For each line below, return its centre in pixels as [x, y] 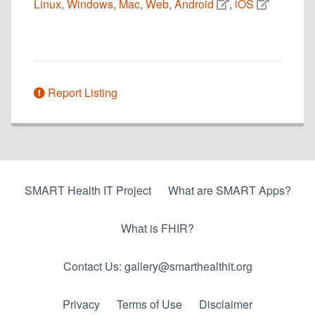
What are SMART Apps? [229, 190]
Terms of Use [149, 304]
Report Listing [81, 92]
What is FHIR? [157, 228]
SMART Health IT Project [88, 190]
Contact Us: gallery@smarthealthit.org [157, 266]
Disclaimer [226, 304]
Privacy [81, 304]
